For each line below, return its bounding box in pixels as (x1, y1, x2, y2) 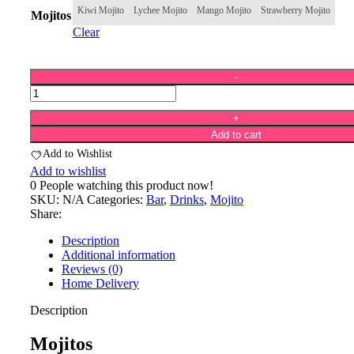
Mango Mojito (197, 4, 251, 16)
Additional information (62, 247, 175, 262)
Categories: (87, 192, 143, 206)
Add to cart (211, 128, 262, 141)
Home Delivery (62, 276, 139, 290)
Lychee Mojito (134, 4, 187, 16)
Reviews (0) (62, 262, 122, 276)
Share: (30, 206, 62, 220)
